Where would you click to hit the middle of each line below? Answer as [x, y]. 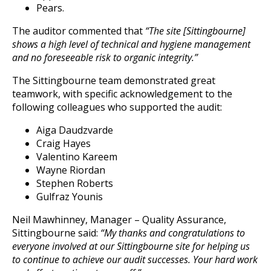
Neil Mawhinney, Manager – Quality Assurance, [119, 219]
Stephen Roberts [75, 183]
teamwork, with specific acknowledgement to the [122, 93]
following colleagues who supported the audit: [117, 107]
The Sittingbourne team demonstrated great [114, 80]
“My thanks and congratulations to [173, 233]
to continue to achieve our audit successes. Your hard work [135, 259]
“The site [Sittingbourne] [195, 31]
